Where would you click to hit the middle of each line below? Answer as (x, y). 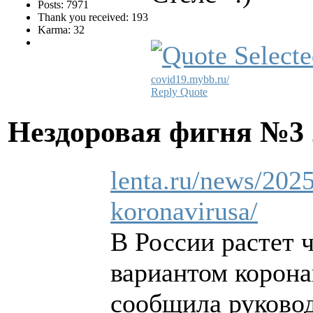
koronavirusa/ (184, 211)
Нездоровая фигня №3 (160, 132)
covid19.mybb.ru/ (190, 80)
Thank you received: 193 (93, 17)
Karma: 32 (61, 30)
